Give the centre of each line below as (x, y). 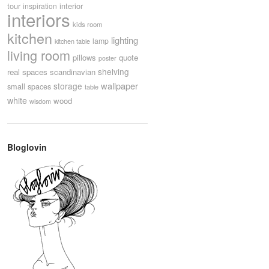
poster (107, 58)
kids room (88, 24)
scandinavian (73, 72)
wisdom (40, 101)
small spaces (29, 86)
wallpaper (119, 86)
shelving (113, 72)
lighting (125, 40)
